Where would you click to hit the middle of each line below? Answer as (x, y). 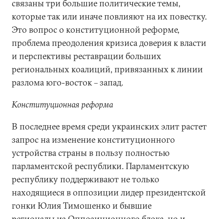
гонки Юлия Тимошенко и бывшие (82, 206)
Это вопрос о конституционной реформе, (96, 30)
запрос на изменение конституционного (93, 140)
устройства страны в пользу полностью (91, 153)
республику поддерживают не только (86, 179)
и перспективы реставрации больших (87, 56)
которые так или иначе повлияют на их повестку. (109, 16)
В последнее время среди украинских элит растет (109, 126)
